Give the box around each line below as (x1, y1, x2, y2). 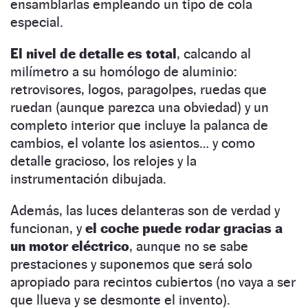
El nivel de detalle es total (10, 45, 177, 62)
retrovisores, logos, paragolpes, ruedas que (10, 80, 267, 98)
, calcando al (177, 45, 251, 62)
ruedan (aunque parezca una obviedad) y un (10, 98, 269, 115)
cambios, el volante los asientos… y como (10, 134, 255, 151)
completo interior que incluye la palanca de (10, 116, 268, 133)
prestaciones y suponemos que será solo (10, 255, 252, 272)
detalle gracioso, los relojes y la (10, 152, 197, 169)
